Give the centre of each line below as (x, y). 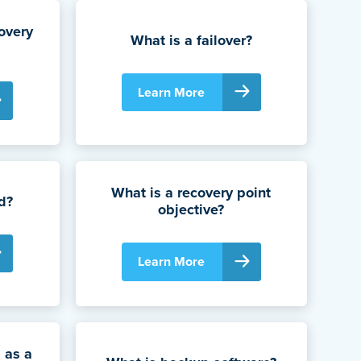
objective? (191, 210)
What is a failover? (191, 40)
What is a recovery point (191, 193)
